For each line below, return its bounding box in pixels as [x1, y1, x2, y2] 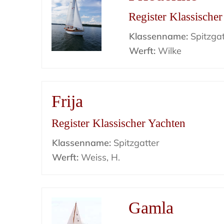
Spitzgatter [111, 137, 160, 148]
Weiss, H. [78, 151, 120, 163]
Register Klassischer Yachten [51, 117, 186, 129]
